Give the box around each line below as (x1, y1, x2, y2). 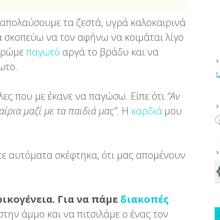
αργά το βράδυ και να (60, 45, 159, 58)
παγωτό (26, 45, 60, 58)
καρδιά (131, 104, 163, 117)
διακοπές (120, 192, 169, 206)
